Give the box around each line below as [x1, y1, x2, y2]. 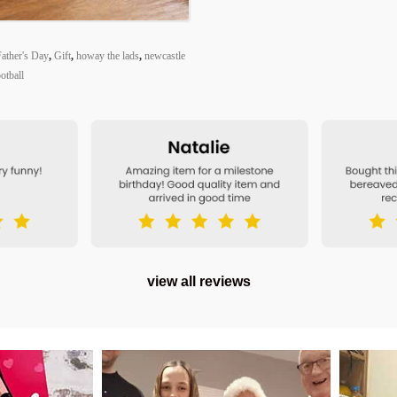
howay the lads [76, 49, 139, 62]
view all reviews [146, 273, 251, 289]
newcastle [144, 49, 185, 62]
